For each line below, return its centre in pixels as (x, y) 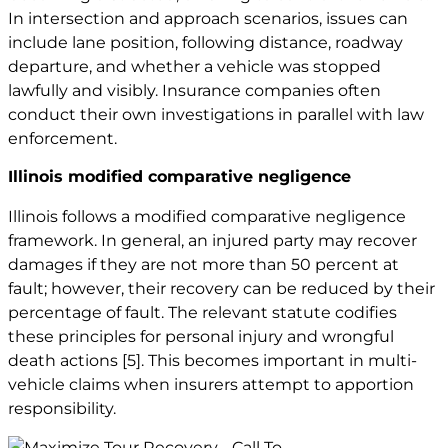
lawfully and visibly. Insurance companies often (194, 90)
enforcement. (62, 138)
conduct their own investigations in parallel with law (216, 114)
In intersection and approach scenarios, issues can (208, 18)
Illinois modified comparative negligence (179, 177)
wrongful (358, 337)
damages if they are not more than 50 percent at (203, 265)
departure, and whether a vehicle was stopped (194, 66)
